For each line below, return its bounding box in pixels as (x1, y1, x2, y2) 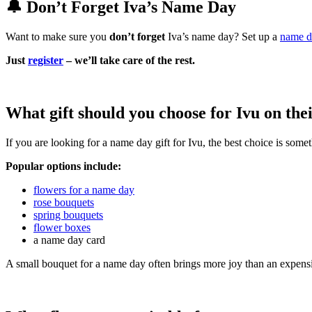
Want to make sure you (6, 30, 109, 42)
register (28, 54, 63, 66)
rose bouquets (33, 196, 94, 209)
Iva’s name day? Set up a (165, 30, 280, 42)
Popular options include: (6, 160, 121, 173)
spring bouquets (33, 209, 103, 221)
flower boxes (33, 221, 91, 234)
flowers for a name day (33, 184, 134, 196)
